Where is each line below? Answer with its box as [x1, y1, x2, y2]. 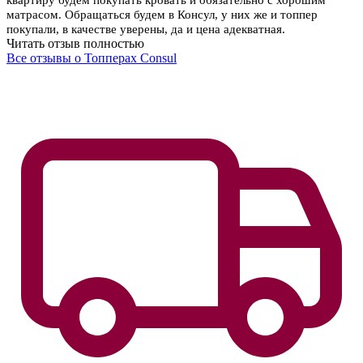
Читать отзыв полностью [6, 36, 144, 51]
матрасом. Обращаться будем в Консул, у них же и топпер [6, 8, 318, 22]
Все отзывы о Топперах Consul [6, 51, 177, 66]
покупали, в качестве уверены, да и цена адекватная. [6, 23, 285, 36]
